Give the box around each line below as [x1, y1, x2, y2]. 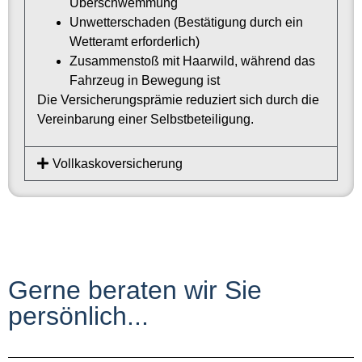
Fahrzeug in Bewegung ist [69, 73, 220, 87]
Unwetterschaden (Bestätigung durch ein [69, 15, 303, 29]
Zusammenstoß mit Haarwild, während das [69, 53, 315, 68]
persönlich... [8, 301, 149, 331]
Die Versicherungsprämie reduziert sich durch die [37, 92, 319, 107]
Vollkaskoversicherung [53, 157, 183, 171]
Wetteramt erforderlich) [69, 34, 200, 48]
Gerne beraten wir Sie [8, 276, 262, 305]
